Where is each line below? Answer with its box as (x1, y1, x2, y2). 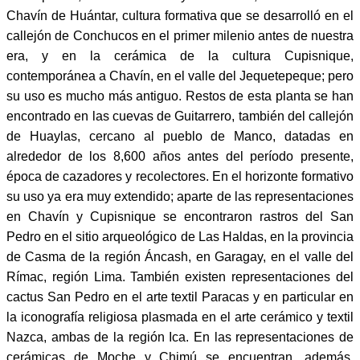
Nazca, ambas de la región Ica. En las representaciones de (6, 329, 354, 344)
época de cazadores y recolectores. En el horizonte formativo (6, 169, 354, 183)
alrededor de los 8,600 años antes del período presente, (6, 149, 354, 163)
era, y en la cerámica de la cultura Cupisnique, (6, 48, 354, 63)
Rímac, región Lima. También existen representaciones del (6, 269, 354, 284)
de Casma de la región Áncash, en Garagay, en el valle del (6, 249, 354, 264)
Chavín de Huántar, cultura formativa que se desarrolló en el (6, 8, 354, 22)
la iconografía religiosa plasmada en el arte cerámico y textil (6, 309, 354, 324)
